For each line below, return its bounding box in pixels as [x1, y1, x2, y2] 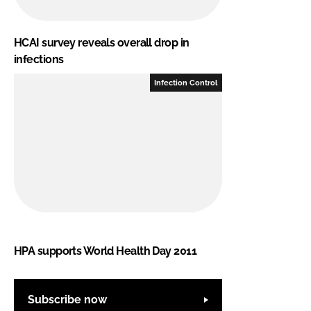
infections [14, 52, 64, 66]
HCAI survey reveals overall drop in [14, 35, 190, 49]
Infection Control [154, 78, 218, 87]
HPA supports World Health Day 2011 [14, 244, 196, 258]
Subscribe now [28, 293, 107, 307]
